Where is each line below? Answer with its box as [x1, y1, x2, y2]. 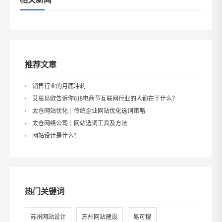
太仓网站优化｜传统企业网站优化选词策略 [32, 108, 145, 114]
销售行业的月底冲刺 [32, 83, 86, 90]
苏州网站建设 [82, 214, 117, 221]
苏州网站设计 [30, 214, 66, 221]
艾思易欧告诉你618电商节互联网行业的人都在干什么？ [32, 95, 178, 102]
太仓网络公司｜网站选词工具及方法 [32, 120, 127, 127]
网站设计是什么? [32, 132, 76, 139]
